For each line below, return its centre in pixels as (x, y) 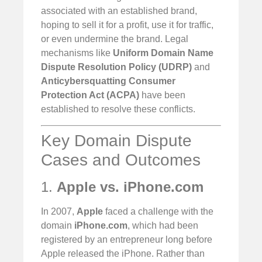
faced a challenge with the (158, 211)
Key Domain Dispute (116, 140)
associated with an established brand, (119, 11)
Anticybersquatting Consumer (108, 81)
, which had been (163, 225)
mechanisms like (77, 53)
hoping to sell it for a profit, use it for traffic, (127, 25)
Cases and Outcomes (121, 160)
